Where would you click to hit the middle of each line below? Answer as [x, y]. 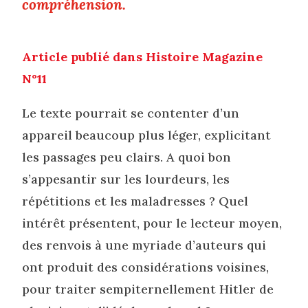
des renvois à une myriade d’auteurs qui [144, 245]
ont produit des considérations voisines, [146, 267]
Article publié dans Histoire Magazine [143, 57]
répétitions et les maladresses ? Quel [135, 201]
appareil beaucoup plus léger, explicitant [147, 135]
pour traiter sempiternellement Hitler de [148, 289]
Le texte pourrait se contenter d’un [131, 113]
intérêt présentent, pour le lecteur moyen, [152, 223]
